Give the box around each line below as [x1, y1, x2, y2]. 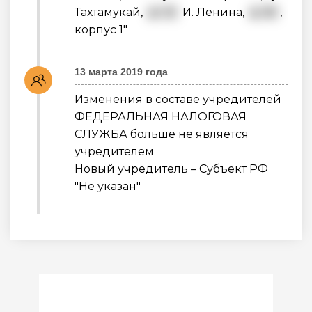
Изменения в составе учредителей [75, 93, 281, 107]
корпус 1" [75, 22, 127, 36]
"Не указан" [75, 180, 141, 194]
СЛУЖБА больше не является [75, 127, 249, 141]
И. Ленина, [180, 5, 247, 19]
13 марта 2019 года [75, 66, 168, 78]
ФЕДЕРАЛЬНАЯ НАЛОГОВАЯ [75, 110, 247, 124]
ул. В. [148, 5, 177, 19]
